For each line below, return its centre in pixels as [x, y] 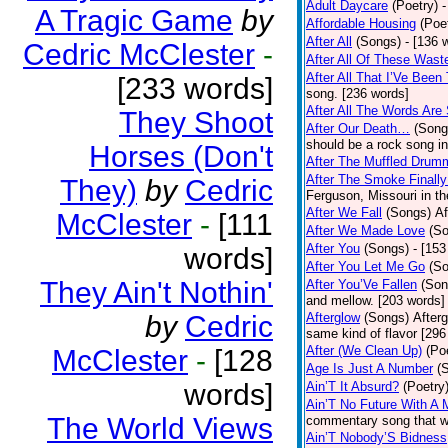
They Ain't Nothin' [156, 292]
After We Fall [344, 212]
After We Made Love [365, 230]
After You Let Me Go [365, 266]
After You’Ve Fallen [361, 284]
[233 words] [195, 88]
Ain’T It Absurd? [352, 386]
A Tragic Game [134, 20]
